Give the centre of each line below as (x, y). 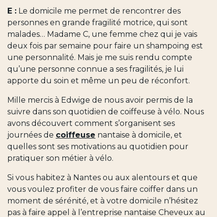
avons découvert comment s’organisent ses (91, 123)
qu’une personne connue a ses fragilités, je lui (95, 69)
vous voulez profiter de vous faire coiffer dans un (102, 189)
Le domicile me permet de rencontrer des (99, 11)
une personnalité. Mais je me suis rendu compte (100, 57)
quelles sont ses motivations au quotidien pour (98, 146)
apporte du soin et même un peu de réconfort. (101, 80)
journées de (31, 135)
